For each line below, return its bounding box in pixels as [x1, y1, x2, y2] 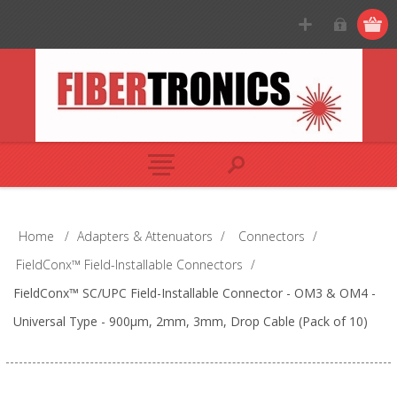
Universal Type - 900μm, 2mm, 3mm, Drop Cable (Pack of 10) [12, 313, 368, 330]
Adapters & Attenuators [76, 228, 213, 245]
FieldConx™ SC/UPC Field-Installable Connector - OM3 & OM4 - [12, 284, 376, 301]
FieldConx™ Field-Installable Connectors [15, 256, 243, 273]
